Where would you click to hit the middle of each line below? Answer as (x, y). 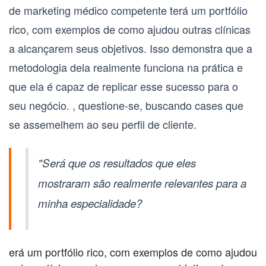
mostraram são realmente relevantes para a (142, 183)
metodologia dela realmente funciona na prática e (126, 67)
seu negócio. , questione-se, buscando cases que (126, 105)
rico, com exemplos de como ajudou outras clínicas (130, 29)
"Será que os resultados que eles (117, 163)
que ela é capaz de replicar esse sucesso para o (123, 86)
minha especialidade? (90, 203)
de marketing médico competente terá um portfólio (128, 10)
